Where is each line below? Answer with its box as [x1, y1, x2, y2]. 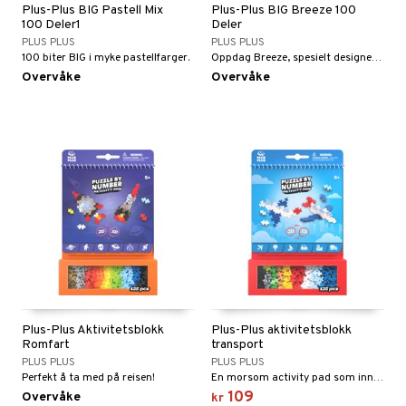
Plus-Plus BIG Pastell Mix [22, 3, 163, 18]
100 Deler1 [22, 17, 81, 33]
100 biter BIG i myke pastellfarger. [22, 51, 189, 65]
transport [211, 337, 264, 353]
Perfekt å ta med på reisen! [22, 371, 155, 385]
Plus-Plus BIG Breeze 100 [211, 3, 356, 18]
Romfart [22, 337, 70, 353]
